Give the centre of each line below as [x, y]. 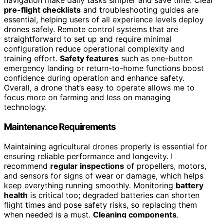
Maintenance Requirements [60, 127]
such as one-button [156, 59]
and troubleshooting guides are [140, 10]
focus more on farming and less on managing [87, 98]
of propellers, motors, [165, 166]
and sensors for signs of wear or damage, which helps [104, 175]
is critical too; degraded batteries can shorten [114, 195]
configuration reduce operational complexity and [94, 49]
